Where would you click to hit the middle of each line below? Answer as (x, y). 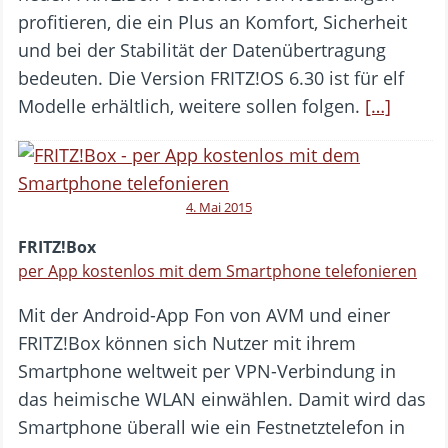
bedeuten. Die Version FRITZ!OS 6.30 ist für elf (211, 77)
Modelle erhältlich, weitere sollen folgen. (191, 105)
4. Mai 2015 (219, 206)
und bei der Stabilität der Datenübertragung (202, 49)
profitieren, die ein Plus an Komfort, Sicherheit (212, 21)
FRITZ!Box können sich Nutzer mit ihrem (187, 342)
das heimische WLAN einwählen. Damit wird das (222, 398)
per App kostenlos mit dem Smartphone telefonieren (217, 270)
